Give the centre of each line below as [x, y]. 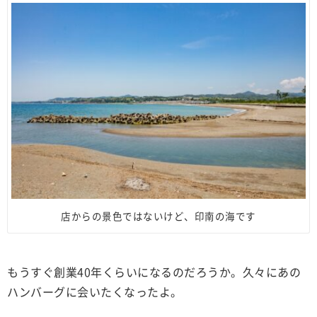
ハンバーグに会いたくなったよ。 [95, 292]
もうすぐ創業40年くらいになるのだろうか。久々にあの [154, 272]
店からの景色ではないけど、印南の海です [158, 216]
